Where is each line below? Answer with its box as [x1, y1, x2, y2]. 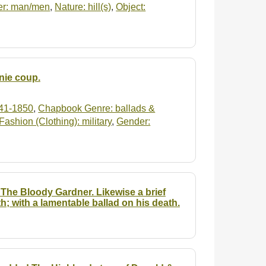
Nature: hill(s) [55, 2, 112, 12]
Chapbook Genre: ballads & [38, 103, 156, 114]
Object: [116, 2, 146, 12]
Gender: [116, 116, 151, 127]
